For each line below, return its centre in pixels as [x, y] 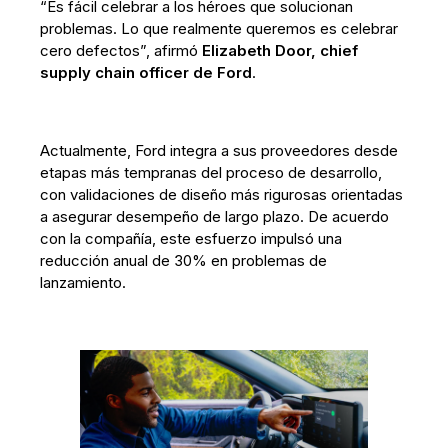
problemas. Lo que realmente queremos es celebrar [219, 28]
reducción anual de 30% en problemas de [184, 260]
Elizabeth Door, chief [280, 50]
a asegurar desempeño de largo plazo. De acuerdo [215, 216]
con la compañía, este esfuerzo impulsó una [191, 238]
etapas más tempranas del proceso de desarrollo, [211, 172]
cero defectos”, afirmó [121, 50]
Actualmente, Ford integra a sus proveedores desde [219, 150]
